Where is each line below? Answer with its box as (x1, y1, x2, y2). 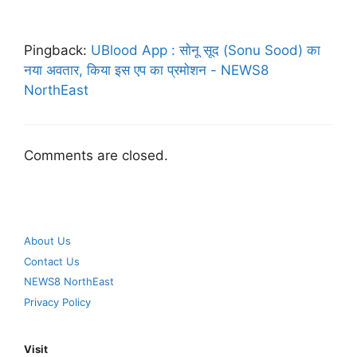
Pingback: (24, 42, 91, 59)
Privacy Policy (24, 295, 91, 308)
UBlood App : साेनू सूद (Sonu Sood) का (91, 42, 320, 59)
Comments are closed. (24, 147, 168, 163)
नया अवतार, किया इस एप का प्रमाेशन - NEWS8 (24, 62, 269, 79)
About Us (24, 234, 71, 248)
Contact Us (24, 254, 80, 268)
